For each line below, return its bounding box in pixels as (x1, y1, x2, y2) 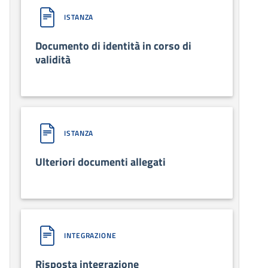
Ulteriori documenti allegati (35, 153, 166, 170)
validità (35, 51, 71, 68)
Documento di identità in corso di (35, 37, 191, 54)
